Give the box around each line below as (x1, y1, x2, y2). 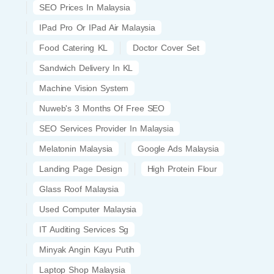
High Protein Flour (147, 163, 217, 174)
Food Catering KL (39, 42, 108, 53)
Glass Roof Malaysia (39, 183, 119, 194)
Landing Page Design (39, 163, 122, 174)
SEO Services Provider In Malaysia (39, 123, 174, 133)
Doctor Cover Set (133, 42, 199, 53)
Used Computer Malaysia (39, 204, 136, 214)
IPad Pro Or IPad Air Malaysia (39, 22, 155, 32)
